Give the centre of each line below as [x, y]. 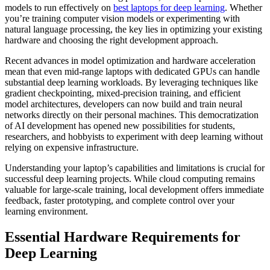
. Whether [243, 7]
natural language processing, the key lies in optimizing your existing [133, 29]
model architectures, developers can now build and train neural [124, 104]
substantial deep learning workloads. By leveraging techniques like [131, 82]
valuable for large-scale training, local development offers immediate [134, 189]
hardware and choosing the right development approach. [111, 40]
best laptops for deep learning [169, 7]
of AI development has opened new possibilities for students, [120, 125]
